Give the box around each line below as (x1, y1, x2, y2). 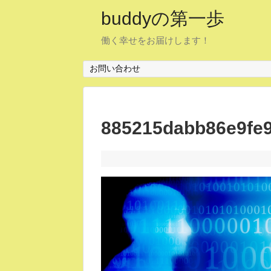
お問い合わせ (89, 64, 140, 74)
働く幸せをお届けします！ (101, 35, 210, 45)
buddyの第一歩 (101, 8, 224, 28)
